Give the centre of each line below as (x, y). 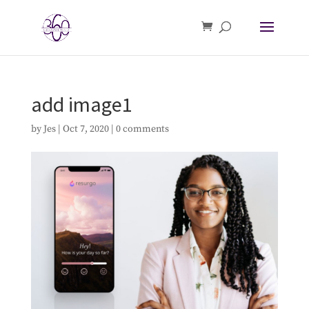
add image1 (81, 104)
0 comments (142, 129)
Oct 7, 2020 (86, 129)
